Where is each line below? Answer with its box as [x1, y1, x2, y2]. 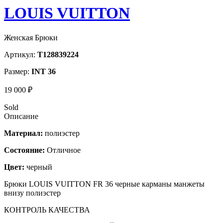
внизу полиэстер [4, 188, 61, 197]
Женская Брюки [4, 33, 58, 42]
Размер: [4, 67, 31, 76]
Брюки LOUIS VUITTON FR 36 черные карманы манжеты [4, 179, 205, 188]
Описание [4, 111, 38, 120]
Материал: [4, 128, 43, 137]
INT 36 [31, 67, 56, 76]
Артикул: [4, 50, 37, 59]
